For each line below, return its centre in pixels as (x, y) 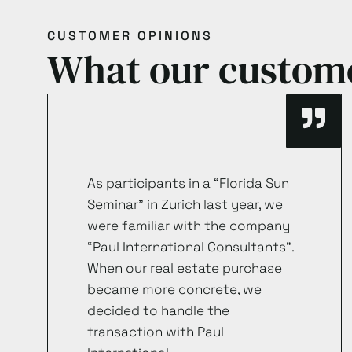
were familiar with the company (189, 225)
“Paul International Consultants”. (191, 247)
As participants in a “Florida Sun (188, 183)
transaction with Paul (156, 332)
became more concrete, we (174, 289)
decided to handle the (158, 310)
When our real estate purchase (185, 268)
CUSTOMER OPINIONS (130, 36)
